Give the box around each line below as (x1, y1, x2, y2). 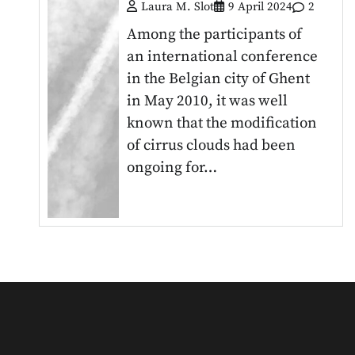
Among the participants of (127, 25, 303, 44)
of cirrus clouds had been (127, 136, 296, 155)
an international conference (127, 48, 319, 67)
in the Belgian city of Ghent (127, 70, 311, 89)
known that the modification (127, 114, 318, 133)
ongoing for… (127, 158, 218, 177)
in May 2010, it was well (127, 92, 288, 111)
